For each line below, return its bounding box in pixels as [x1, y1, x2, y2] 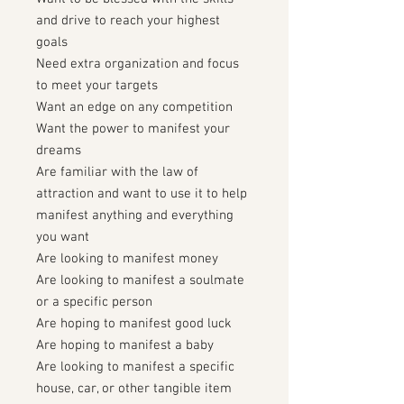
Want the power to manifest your [36, 121, 230, 137]
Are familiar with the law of [36, 164, 198, 180]
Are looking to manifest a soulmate [36, 272, 244, 289]
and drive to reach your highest [36, 13, 220, 29]
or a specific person [36, 294, 152, 310]
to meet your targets [36, 78, 158, 94]
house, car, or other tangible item [36, 381, 232, 397]
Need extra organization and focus [36, 56, 239, 72]
